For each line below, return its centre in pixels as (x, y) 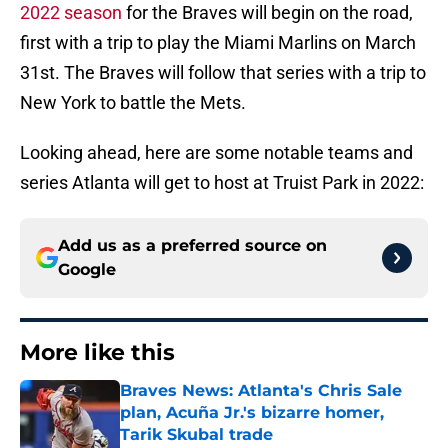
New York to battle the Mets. (133, 103)
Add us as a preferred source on (192, 246)
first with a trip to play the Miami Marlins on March (218, 43)
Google (87, 270)
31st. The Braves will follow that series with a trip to (223, 73)
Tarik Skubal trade (196, 435)
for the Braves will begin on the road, (267, 13)
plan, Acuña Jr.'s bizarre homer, (252, 413)
